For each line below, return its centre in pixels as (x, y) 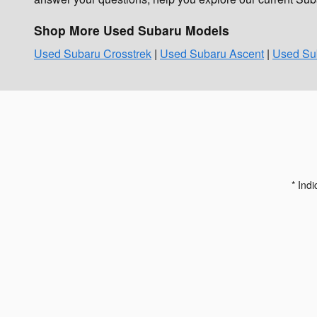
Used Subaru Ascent (212, 53)
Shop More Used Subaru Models (132, 30)
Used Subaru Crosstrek (93, 53)
